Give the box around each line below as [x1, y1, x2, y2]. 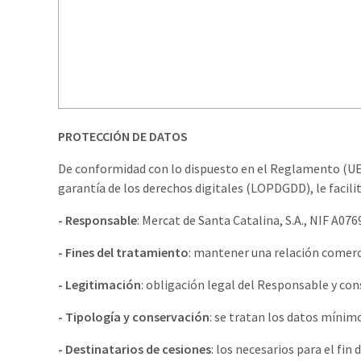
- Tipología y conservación [58, 309, 210, 326]
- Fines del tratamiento [58, 244, 189, 261]
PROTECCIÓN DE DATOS [58, 128, 188, 145]
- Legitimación [58, 276, 141, 293]
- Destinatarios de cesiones [58, 341, 211, 358]
